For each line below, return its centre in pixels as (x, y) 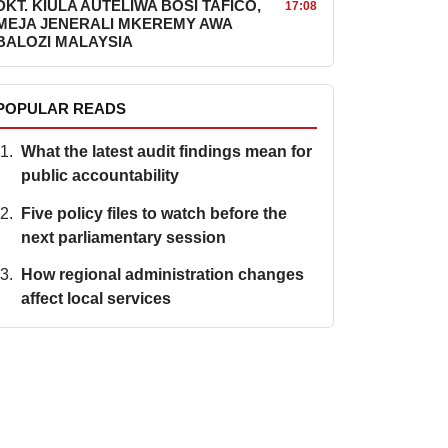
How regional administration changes (162, 275)
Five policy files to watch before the (153, 213)
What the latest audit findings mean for (166, 152)
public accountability (99, 176)
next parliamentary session (123, 237)
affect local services (95, 299)
